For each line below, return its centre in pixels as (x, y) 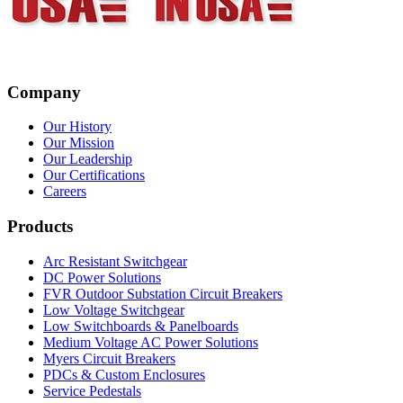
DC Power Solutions (102, 277)
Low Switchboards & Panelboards (141, 326)
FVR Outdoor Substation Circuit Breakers (163, 293)
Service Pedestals (92, 390)
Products (40, 226)
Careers (65, 192)
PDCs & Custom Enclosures (124, 374)
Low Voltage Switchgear (114, 309)
